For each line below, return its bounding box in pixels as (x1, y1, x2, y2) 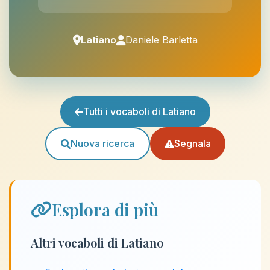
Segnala (174, 137, 211, 149)
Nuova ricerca (70, 137, 134, 149)
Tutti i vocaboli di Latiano (83, 105, 196, 118)
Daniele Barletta (125, 34, 198, 46)
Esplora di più (52, 198, 159, 221)
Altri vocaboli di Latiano (31, 234, 163, 251)
